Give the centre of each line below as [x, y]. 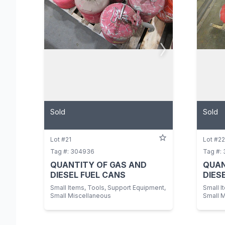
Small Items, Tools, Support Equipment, [108, 187]
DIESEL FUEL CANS [88, 175]
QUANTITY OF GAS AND [98, 164]
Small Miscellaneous [81, 195]
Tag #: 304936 [72, 151]
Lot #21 [61, 139]
